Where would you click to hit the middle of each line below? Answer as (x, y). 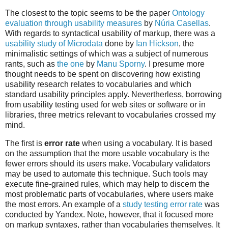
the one (70, 64)
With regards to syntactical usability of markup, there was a (110, 34)
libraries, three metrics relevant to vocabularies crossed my (110, 115)
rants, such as (31, 64)
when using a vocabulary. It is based (146, 144)
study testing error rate (163, 205)
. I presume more (175, 64)
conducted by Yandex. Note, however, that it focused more (109, 215)
